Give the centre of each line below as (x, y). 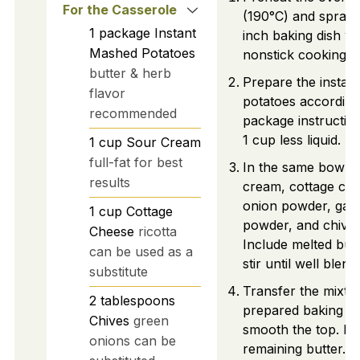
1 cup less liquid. (291, 140)
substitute (118, 271)
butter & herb (130, 73)
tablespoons (137, 300)
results (109, 182)
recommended (133, 113)
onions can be (132, 340)
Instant (175, 33)
